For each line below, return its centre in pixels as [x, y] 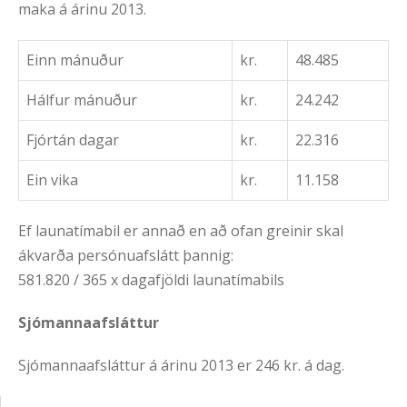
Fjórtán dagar [73, 140]
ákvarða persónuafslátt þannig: [126, 256]
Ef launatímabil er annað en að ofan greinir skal [181, 231]
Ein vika [52, 180]
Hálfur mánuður [82, 100]
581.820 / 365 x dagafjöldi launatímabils [151, 280]
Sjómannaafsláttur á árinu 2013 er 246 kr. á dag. [181, 366]
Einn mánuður [75, 60]
